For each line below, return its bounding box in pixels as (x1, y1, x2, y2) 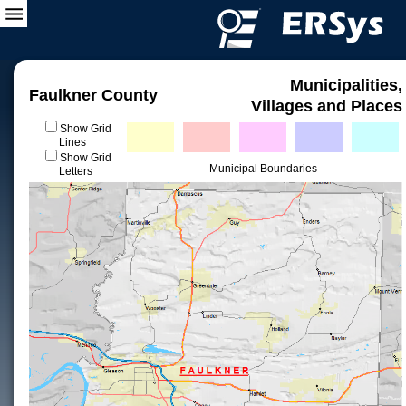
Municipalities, (290, 76, 402, 94)
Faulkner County (29, 86, 158, 104)
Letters (58, 165, 92, 178)
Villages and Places (251, 97, 402, 115)
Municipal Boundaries (208, 162, 317, 175)
